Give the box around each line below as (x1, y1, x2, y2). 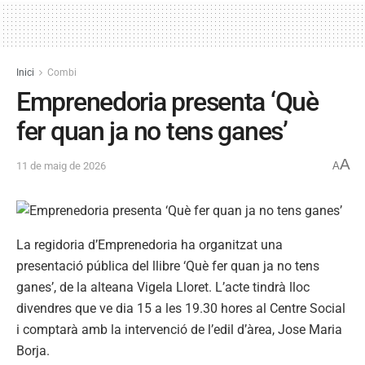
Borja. (16, 342, 50, 358)
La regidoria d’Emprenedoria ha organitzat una (16, 236, 283, 253)
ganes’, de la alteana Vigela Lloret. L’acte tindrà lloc (16, 279, 310, 295)
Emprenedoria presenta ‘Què (16, 86, 319, 118)
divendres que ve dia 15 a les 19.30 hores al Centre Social (16, 300, 345, 316)
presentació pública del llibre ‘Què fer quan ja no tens (16, 257, 319, 274)
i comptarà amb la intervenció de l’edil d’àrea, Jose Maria (16, 321, 342, 337)
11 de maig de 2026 (16, 159, 106, 172)
